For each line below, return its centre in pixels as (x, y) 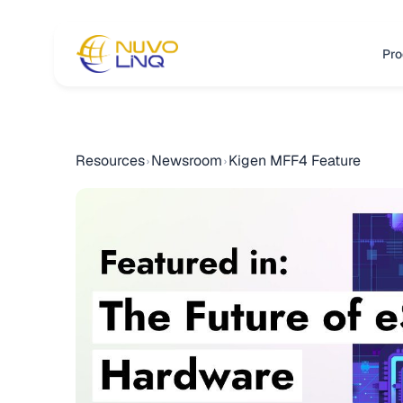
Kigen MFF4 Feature (295, 161)
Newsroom (187, 161)
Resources (111, 161)
